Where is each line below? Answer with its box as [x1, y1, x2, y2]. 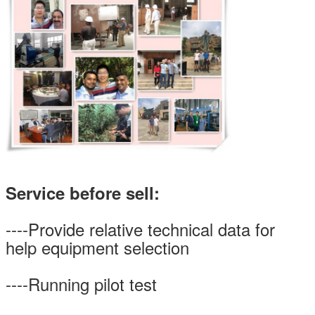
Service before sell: [6, 180, 160, 205]
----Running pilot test [6, 271, 157, 296]
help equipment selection [6, 234, 189, 259]
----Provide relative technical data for [6, 216, 275, 241]
